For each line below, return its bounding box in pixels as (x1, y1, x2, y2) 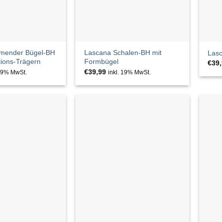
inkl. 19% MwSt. (108, 69, 151, 75)
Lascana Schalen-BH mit (84, 49, 162, 57)
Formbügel (84, 57, 118, 66)
